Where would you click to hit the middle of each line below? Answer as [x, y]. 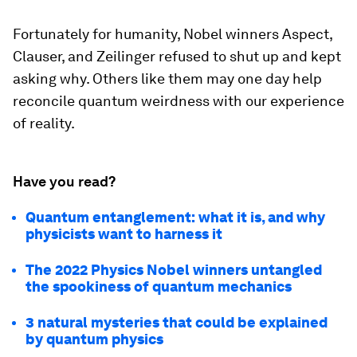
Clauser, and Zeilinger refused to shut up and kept [177, 57]
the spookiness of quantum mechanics [159, 287]
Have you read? [64, 182]
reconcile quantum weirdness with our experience [178, 101]
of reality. [44, 124]
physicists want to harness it [124, 234]
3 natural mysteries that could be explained [177, 323]
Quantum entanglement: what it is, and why [175, 218]
